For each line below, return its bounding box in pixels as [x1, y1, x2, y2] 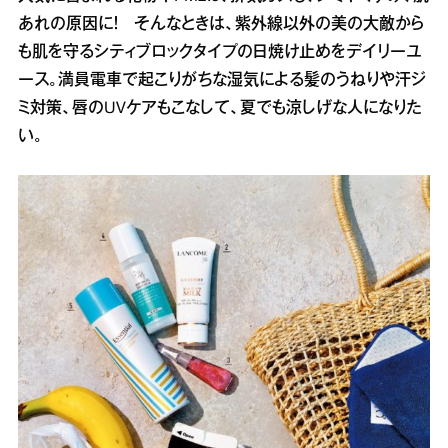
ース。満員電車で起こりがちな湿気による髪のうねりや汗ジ [18, 74, 426, 89]
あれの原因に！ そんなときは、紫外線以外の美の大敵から [18, 18, 424, 33]
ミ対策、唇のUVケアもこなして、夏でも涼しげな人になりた [18, 102, 422, 117]
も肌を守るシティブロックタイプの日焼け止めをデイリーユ [18, 46, 422, 61]
